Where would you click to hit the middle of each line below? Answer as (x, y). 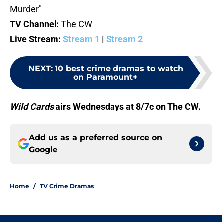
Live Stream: (35, 39)
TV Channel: (34, 24)
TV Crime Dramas (67, 186)
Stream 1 (81, 39)
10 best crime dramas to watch (119, 69)
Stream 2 (124, 39)
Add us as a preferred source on (95, 138)
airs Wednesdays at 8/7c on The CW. (128, 107)
